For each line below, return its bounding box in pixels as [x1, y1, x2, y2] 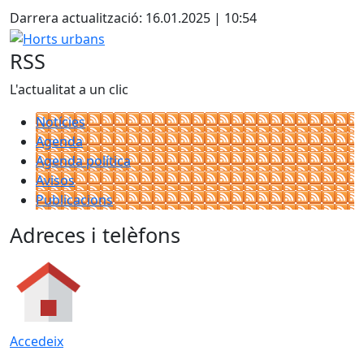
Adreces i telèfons [10, 220, 180, 249]
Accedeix [10, 331, 63, 350]
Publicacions [36, 190, 113, 209]
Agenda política [36, 151, 131, 170]
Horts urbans [9, 28, 91, 45]
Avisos [36, 171, 75, 189]
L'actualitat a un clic [10, 80, 128, 98]
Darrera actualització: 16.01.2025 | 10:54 [10, 9, 257, 27]
